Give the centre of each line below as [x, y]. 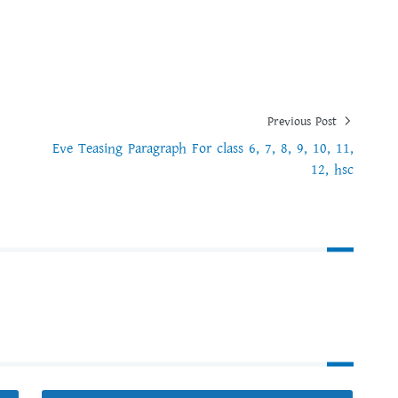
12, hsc [332, 170]
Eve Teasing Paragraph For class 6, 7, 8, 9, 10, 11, [203, 149]
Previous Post [304, 122]
